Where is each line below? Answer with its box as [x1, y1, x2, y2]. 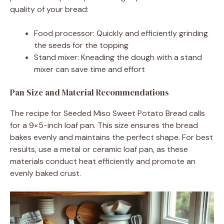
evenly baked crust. [10, 168, 81, 179]
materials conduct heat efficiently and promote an [10, 156, 195, 167]
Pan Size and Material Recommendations [10, 86, 169, 99]
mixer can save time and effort [34, 64, 145, 75]
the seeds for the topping [34, 40, 128, 51]
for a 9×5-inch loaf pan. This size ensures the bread [10, 120, 198, 131]
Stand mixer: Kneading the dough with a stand [34, 52, 202, 63]
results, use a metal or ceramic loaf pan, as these [10, 144, 188, 155]
